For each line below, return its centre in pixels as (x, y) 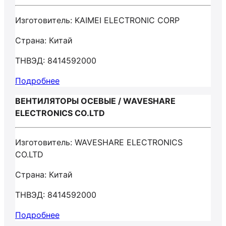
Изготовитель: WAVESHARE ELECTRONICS (99, 142)
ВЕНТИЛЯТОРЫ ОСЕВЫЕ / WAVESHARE (95, 101)
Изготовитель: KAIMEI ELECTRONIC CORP (97, 20)
